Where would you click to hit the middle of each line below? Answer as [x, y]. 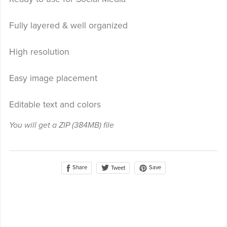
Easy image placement [53, 79]
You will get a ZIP [40, 125]
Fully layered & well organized [68, 26]
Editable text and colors [56, 105]
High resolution [39, 52]
